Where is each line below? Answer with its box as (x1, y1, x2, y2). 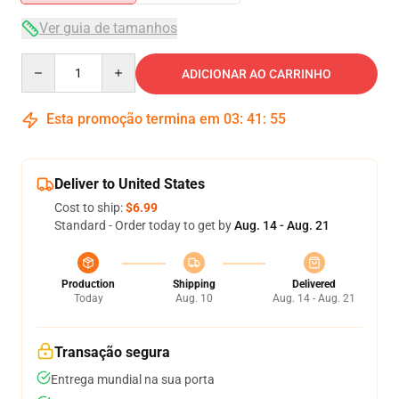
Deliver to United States (54, 175, 205, 192)
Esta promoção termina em (43, 110, 224, 127)
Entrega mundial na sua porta (51, 372, 215, 387)
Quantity (20, 54, 69, 69)
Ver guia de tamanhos (39, 20, 177, 37)
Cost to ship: (54, 200, 126, 215)
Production (61, 278, 115, 290)
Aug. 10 (175, 292, 213, 305)
